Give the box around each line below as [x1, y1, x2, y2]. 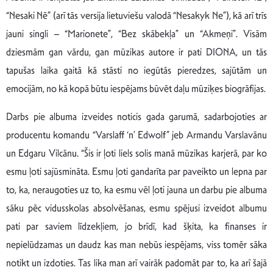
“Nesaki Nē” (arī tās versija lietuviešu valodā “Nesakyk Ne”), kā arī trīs [6, 9, 267, 23]
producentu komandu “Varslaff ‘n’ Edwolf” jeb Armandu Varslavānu [6, 129, 267, 142]
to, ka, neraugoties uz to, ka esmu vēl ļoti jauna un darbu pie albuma [6, 183, 267, 197]
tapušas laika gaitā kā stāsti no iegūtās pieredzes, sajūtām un [6, 64, 267, 77]
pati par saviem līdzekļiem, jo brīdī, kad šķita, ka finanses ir [6, 220, 267, 233]
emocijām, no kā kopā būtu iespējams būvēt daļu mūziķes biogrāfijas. [6, 82, 266, 96]
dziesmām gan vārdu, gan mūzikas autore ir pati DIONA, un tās [6, 46, 267, 59]
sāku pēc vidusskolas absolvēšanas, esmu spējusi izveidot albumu [6, 202, 267, 215]
